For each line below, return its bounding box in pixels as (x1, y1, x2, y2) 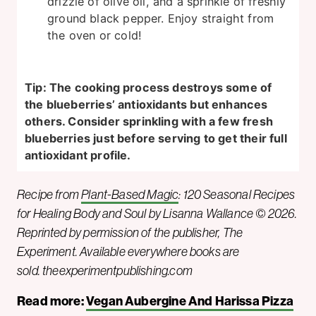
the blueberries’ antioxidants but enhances (25, 97, 268, 111)
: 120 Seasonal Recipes (178, 187, 296, 202)
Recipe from (17, 187, 82, 202)
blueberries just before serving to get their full (25, 130, 287, 145)
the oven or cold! (47, 28, 142, 42)
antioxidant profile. (25, 147, 131, 162)
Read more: (17, 293, 86, 309)
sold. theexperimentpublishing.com (17, 263, 193, 278)
